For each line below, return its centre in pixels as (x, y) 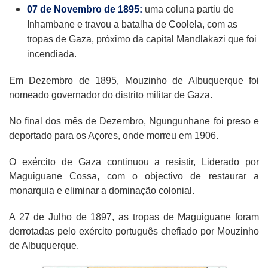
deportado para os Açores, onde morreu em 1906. (114, 136)
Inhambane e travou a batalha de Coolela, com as (132, 25)
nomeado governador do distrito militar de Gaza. (111, 95)
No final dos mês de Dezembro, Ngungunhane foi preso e (134, 121)
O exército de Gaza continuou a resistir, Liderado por (134, 162)
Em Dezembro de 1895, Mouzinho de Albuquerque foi (134, 81)
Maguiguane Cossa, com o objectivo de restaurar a (134, 176)
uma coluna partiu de (189, 10)
